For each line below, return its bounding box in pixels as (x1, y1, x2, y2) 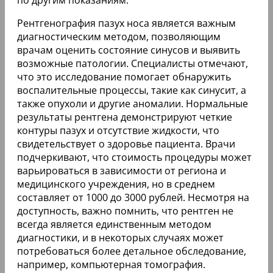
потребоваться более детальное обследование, (17, 244, 246, 258)
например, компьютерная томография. (17, 257, 205, 271)
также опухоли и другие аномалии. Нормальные (17, 96, 248, 110)
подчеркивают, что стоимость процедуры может (17, 150, 252, 164)
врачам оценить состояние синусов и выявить (17, 43, 240, 57)
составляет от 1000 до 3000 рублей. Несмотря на (17, 190, 249, 204)
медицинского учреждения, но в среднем (17, 177, 215, 191)
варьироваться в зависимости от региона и (17, 163, 226, 177)
